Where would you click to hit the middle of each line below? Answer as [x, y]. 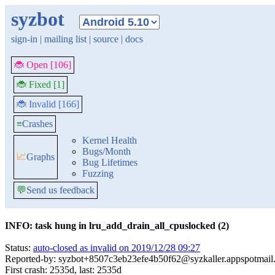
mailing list [65, 39]
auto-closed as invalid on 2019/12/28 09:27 [117, 248]
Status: [19, 248]
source [106, 39]
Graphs [41, 157]
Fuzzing [98, 173]
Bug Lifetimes [110, 162]
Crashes [37, 124]
